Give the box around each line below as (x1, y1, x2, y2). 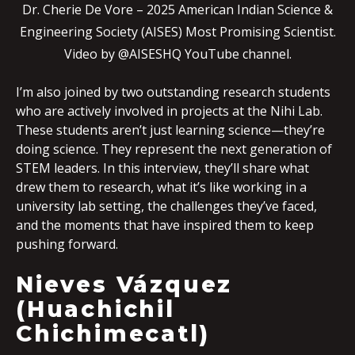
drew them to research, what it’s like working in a (16, 178, 307, 197)
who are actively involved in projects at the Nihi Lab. (16, 102, 323, 120)
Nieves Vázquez (16, 271, 233, 299)
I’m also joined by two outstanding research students (16, 83, 330, 101)
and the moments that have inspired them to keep (16, 216, 314, 235)
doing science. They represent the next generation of (16, 140, 332, 158)
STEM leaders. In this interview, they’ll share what (16, 159, 309, 177)
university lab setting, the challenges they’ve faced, (16, 197, 317, 216)
